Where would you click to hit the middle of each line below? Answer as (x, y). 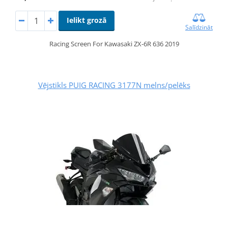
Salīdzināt (199, 27)
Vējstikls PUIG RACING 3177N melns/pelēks (114, 85)
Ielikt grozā (86, 20)
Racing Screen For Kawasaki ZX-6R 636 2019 (114, 44)
